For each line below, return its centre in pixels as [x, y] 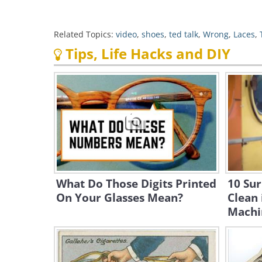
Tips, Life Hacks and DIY [146, 54]
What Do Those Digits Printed [136, 184]
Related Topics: [84, 34]
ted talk [184, 34]
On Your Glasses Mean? [120, 198]
